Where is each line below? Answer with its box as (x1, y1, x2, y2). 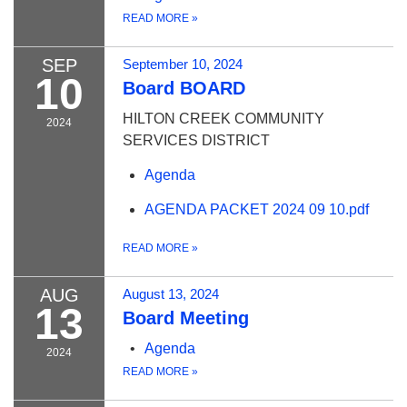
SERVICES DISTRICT (123, 133, 270, 148)
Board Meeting (123, 308, 249, 328)
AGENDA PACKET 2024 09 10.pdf (144, 202, 369, 217)
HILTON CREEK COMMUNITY (123, 111, 324, 126)
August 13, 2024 (123, 286, 219, 302)
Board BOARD (123, 78, 245, 98)
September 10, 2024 (123, 56, 243, 72)
